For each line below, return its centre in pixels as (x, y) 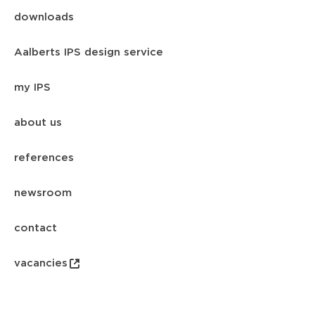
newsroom (43, 193)
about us (38, 123)
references (44, 158)
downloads (44, 17)
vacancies (41, 263)
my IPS (32, 88)
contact (36, 228)
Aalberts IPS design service (89, 52)
